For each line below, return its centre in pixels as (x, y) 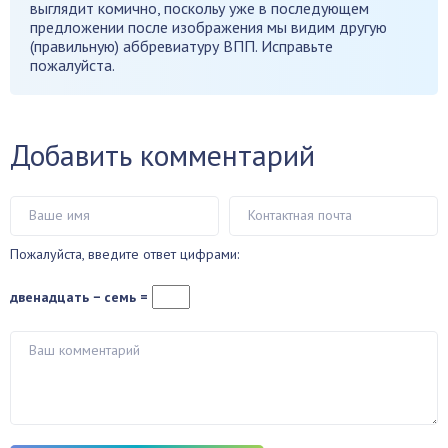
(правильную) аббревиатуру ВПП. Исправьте (181, 46)
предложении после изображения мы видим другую (208, 27)
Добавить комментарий (162, 154)
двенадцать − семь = (81, 297)
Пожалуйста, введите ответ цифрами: (124, 254)
